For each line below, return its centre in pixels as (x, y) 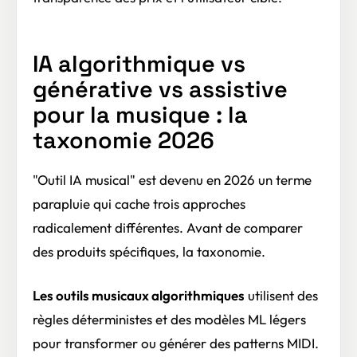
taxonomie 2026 (124, 140)
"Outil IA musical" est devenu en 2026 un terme (172, 179)
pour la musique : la (140, 114)
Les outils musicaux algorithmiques (139, 295)
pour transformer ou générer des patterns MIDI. (176, 343)
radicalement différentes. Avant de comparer (168, 227)
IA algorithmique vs (139, 63)
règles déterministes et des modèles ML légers (169, 319)
